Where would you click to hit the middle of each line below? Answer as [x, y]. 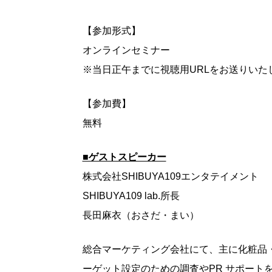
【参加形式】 [111, 31]
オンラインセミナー [126, 50]
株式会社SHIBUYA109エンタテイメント [170, 177]
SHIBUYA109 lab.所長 [131, 196]
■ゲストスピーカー [124, 157]
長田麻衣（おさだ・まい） [141, 216]
